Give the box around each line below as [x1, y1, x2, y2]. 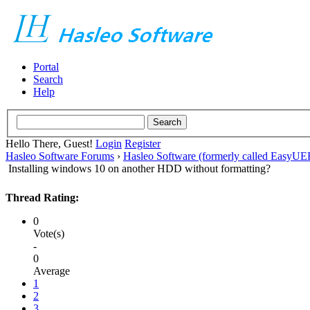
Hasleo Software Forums [6, 149, 114, 162]
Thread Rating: [6, 191, 79, 203]
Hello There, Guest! [6, 137, 95, 149]
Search [33, 73, 63, 85]
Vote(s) [33, 227, 64, 239]
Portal [33, 61, 59, 73]
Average [33, 264, 70, 277]
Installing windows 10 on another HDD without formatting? [8, 162, 271, 174]
